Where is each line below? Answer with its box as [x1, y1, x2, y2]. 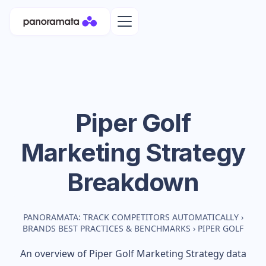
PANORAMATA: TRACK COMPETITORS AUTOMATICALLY [23, 211, 239, 223]
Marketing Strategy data [134, 247, 246, 260]
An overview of [20, 247, 89, 260]
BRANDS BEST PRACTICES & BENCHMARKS [23, 223, 191, 234]
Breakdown [67, 167, 199, 197]
